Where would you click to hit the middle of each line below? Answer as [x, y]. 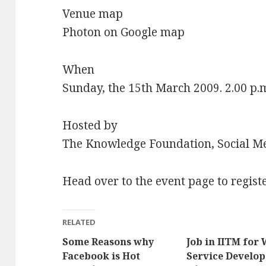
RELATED [79, 222]
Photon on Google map [124, 32]
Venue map [93, 14]
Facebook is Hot [102, 256]
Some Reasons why [108, 241]
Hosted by [90, 125]
